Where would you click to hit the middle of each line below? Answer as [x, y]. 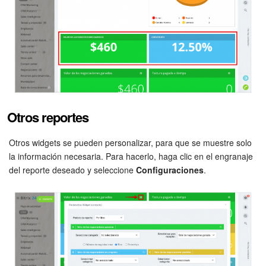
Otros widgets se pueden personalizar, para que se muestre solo [130, 143]
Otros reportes [48, 117]
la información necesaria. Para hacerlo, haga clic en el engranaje [131, 156]
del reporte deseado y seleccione [72, 170]
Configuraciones [170, 170]
